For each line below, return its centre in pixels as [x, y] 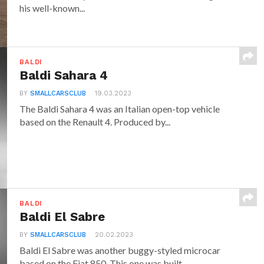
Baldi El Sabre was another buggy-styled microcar [120, 250]
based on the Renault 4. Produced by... [95, 122]
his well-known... [52, 8]
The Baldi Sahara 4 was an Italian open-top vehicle [120, 109]
